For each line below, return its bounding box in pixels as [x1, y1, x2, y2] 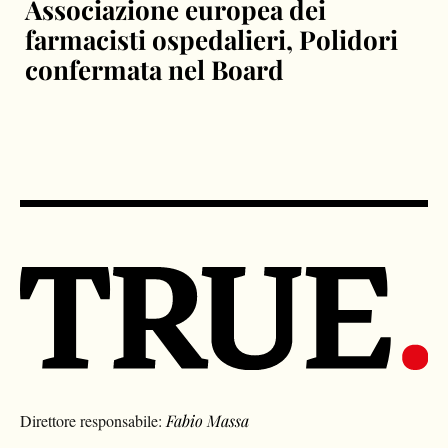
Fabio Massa [166, 410, 250, 432]
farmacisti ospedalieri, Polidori [25, 22, 399, 58]
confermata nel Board [25, 52, 285, 88]
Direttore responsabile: [20, 410, 167, 432]
